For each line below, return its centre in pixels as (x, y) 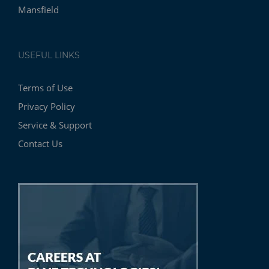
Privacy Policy (47, 106)
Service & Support (55, 125)
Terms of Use (45, 87)
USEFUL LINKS (49, 55)
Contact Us (40, 143)
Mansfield (38, 9)
